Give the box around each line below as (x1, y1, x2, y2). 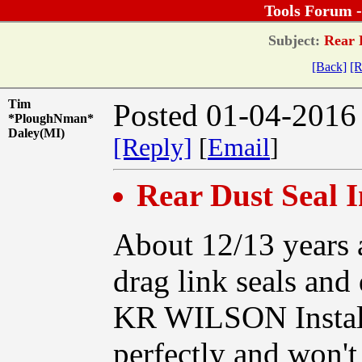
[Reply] (113, 133, 192, 162)
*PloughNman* (8, 111, 94, 125)
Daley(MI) (8, 125, 74, 140)
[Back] (312, 59, 347, 74)
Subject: (268, 32, 320, 48)
